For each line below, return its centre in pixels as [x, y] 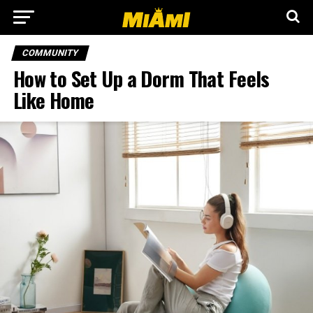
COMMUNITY [50, 53]
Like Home [53, 100]
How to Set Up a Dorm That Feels [141, 78]
